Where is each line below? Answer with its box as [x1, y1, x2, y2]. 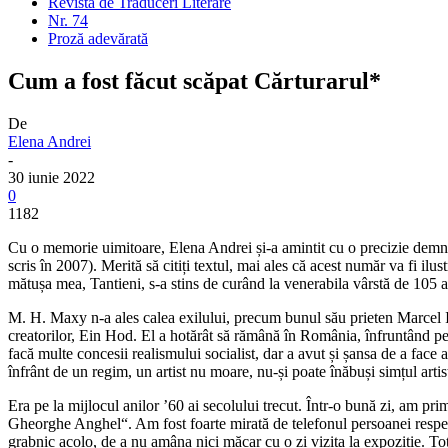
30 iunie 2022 [8, 169, 95, 187]
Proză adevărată [48, 30, 148, 48]
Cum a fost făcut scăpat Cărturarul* [8, 68, 381, 95]
